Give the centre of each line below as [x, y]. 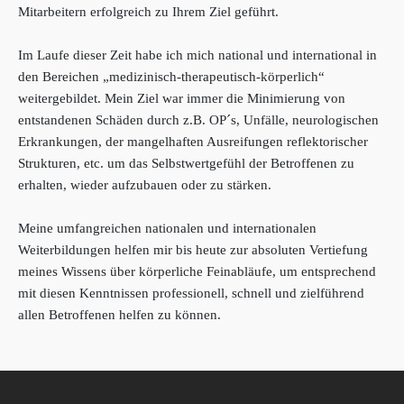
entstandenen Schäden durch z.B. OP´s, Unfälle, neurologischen [198, 120]
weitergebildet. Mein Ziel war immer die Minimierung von [182, 98]
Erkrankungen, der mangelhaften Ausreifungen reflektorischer [193, 142]
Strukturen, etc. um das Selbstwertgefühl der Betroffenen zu [186, 163]
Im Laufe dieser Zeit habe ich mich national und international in [197, 55]
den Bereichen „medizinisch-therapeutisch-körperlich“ [171, 77]
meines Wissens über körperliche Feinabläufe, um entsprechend [197, 271]
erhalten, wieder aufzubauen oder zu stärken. [145, 185]
